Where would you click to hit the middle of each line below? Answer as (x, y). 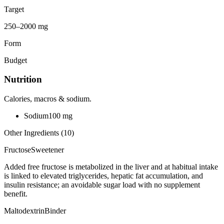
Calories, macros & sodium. (48, 99)
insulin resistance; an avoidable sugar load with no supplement (102, 185)
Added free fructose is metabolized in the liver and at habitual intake (111, 167)
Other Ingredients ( (34, 133)
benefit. (16, 194)
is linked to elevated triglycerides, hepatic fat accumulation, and (103, 176)
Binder (55, 211)
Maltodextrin (24, 211)
